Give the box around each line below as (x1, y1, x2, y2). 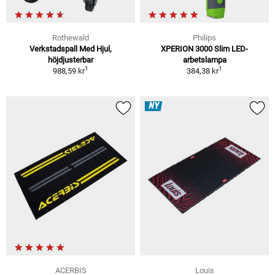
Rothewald (52, 33, 89, 42)
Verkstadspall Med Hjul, (29, 44, 112, 53)
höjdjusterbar (48, 55, 93, 64)
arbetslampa (182, 55, 227, 64)
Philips (193, 33, 216, 42)
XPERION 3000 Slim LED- (161, 44, 248, 53)
